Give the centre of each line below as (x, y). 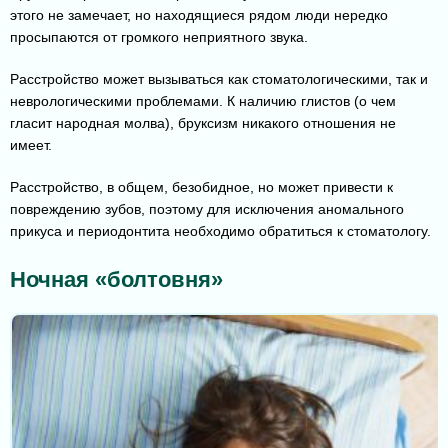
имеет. (31, 145)
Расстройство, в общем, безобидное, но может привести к (201, 187)
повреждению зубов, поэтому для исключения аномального (207, 209)
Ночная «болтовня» (116, 280)
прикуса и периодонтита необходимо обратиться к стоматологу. (220, 231)
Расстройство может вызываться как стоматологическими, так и (219, 79)
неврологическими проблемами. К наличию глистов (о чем (203, 101)
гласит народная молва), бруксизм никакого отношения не (203, 123)
